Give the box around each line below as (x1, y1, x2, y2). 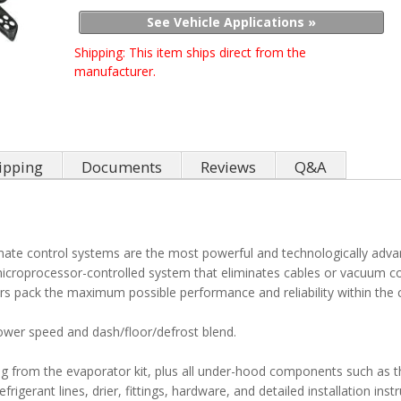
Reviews (200, 157, 256, 178)
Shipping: (74, 44, 130, 61)
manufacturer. (74, 63, 157, 80)
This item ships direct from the (129, 44, 307, 61)
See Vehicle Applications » (147, 13, 317, 30)
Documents (81, 157, 162, 178)
